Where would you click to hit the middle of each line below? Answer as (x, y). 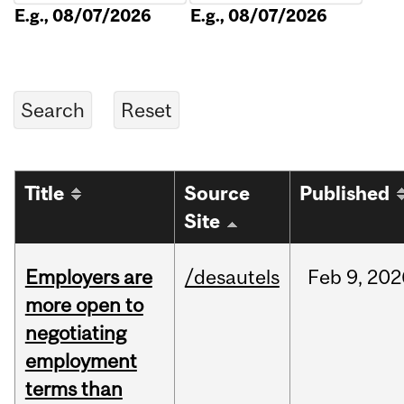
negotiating (75, 333)
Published (345, 194)
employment (81, 361)
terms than (73, 389)
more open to (84, 305)
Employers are (88, 277)
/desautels (232, 277)
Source (217, 194)
